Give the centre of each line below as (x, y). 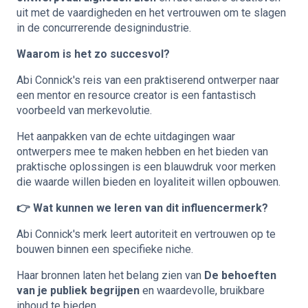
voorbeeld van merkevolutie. (84, 110)
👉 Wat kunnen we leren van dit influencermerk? (142, 208)
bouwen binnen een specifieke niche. (105, 249)
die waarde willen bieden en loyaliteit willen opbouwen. (148, 181)
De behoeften (240, 275)
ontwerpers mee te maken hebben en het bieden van (142, 151)
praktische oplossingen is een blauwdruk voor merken (146, 166)
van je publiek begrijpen (78, 290)
